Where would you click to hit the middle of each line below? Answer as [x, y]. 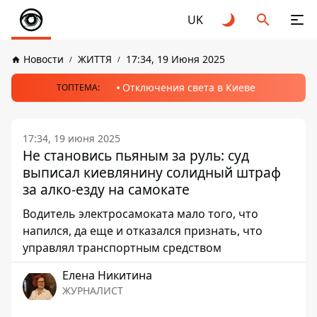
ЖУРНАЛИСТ [93, 290]
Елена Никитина [107, 275]
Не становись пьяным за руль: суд [136, 155]
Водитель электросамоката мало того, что [140, 214]
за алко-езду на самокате [106, 189]
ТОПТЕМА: [78, 87]
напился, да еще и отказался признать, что [143, 231]
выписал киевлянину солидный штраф [152, 172]
